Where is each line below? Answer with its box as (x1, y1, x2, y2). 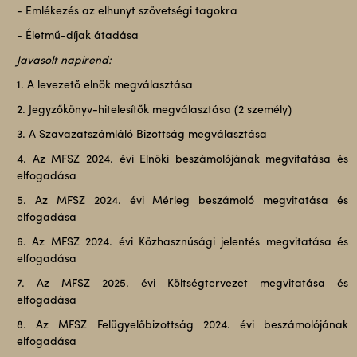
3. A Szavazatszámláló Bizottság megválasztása (16, 129, 267, 141)
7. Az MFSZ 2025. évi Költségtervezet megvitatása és (16, 278, 349, 290)
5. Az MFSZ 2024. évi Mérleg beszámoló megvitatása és (16, 195, 349, 207)
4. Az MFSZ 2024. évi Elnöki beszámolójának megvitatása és (16, 154, 349, 166)
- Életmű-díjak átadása (16, 30, 139, 42)
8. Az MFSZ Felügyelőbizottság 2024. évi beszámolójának (16, 320, 349, 331)
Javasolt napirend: (16, 55, 112, 67)
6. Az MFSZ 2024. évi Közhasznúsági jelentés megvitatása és (16, 237, 349, 249)
